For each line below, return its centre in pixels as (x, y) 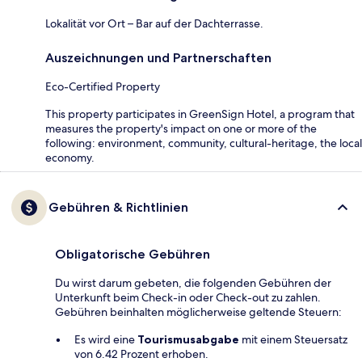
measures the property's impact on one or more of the (181, 129)
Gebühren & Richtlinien (118, 208)
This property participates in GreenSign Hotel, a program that (200, 114)
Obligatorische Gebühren (133, 255)
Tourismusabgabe (188, 340)
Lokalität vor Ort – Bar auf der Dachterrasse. (154, 24)
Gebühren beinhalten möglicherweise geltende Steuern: (198, 312)
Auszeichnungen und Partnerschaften (158, 58)
